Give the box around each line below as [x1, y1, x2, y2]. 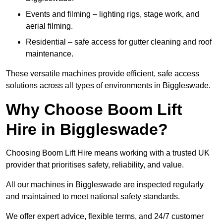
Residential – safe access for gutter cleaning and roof [26, 38, 212, 47]
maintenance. [26, 50, 73, 58]
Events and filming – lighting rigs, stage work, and [26, 10, 199, 19]
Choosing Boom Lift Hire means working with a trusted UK [6, 149, 210, 158]
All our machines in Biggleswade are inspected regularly [6, 180, 204, 189]
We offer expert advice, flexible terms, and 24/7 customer [6, 212, 204, 221]
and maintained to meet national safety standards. [6, 192, 180, 201]
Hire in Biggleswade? [6, 120, 168, 139]
